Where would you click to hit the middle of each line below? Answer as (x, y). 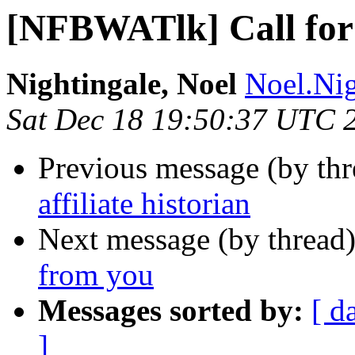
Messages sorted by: (171, 311)
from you (96, 275)
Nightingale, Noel (122, 84)
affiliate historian (144, 204)
